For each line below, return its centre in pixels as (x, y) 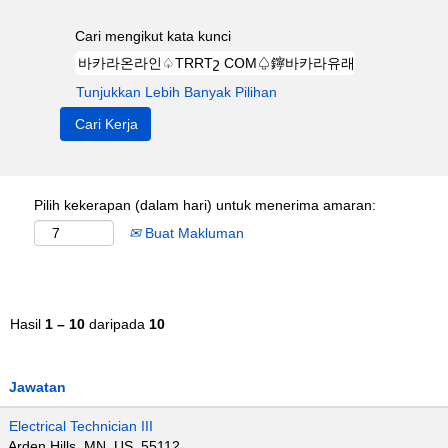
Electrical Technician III (81, 426)
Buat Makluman (192, 233)
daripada (117, 324)
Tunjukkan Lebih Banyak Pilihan (176, 92)
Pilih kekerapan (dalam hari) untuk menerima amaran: (205, 205)
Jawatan (37, 387)
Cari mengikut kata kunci (153, 36)
